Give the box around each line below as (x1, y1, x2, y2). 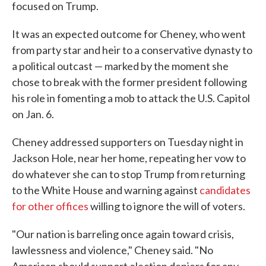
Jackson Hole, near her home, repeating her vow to (12, 151, 246, 165)
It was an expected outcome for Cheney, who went (12, 27, 246, 41)
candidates (199, 183, 251, 197)
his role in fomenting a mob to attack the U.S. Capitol (12, 91, 250, 105)
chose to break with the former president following (12, 75, 247, 89)
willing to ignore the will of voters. (88, 199, 245, 213)
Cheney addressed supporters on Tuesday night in (12, 135, 243, 149)
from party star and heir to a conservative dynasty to (12, 43, 252, 57)
